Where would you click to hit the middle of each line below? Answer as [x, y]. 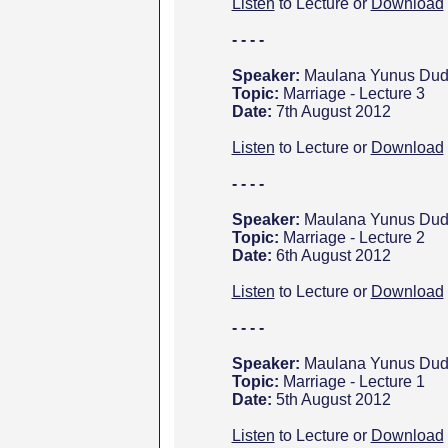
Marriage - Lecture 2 [353, 237]
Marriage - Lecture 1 [353, 381]
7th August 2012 [333, 111]
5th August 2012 [333, 399]
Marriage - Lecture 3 [353, 93]
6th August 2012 [333, 255]
